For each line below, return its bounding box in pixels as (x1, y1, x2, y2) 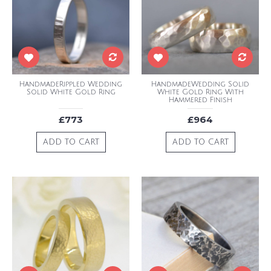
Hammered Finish (168, 96, 232, 104)
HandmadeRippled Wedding (19, 80, 122, 88)
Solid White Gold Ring (26, 88, 116, 96)
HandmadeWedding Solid (151, 80, 249, 88)
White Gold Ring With (157, 88, 244, 96)
